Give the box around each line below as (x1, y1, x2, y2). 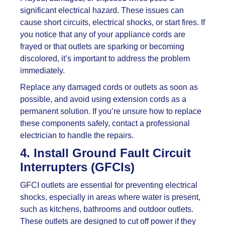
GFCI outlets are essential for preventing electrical (20, 181, 197, 190)
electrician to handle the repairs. (20, 131, 134, 140)
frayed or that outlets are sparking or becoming (20, 42, 184, 51)
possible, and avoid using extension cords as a (20, 95, 186, 104)
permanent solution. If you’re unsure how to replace (20, 107, 201, 116)
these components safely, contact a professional (20, 119, 190, 128)
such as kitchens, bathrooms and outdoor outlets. (20, 205, 193, 214)
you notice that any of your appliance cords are (20, 30, 185, 39)
